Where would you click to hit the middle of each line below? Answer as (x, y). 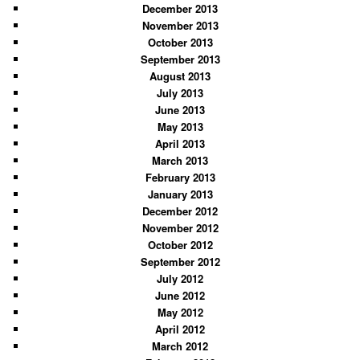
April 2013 (180, 143)
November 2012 (180, 227)
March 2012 (180, 346)
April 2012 (180, 329)
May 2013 (180, 126)
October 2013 (180, 42)
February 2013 (180, 177)
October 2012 (180, 244)
